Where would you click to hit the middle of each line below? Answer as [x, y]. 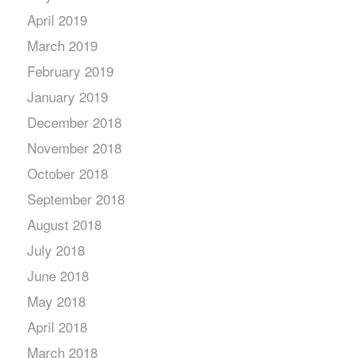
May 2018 [56, 301]
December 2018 [74, 122]
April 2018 [57, 326]
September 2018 [76, 199]
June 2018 [58, 275]
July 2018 [56, 250]
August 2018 [64, 224]
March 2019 [62, 45]
